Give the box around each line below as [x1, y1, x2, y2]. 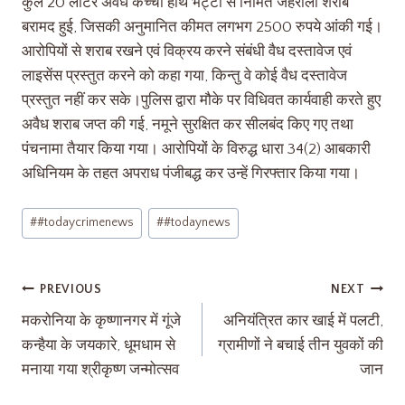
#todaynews [164, 215, 231, 231]
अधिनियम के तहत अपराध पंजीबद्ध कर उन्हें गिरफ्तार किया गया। [22, 165, 360, 182]
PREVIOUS [40, 282, 102, 297]
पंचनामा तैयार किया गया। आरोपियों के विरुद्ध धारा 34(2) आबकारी [22, 141, 371, 157]
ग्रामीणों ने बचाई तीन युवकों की [218, 336, 383, 353]
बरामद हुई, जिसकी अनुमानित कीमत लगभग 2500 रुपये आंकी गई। [22, 19, 382, 35]
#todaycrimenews [37, 215, 135, 231]
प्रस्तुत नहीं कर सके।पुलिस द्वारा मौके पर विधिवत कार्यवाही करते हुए [22, 92, 381, 108]
